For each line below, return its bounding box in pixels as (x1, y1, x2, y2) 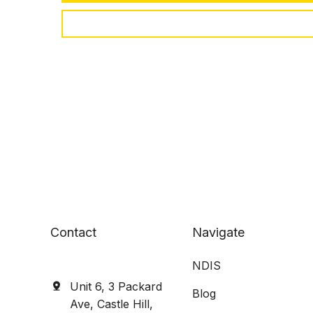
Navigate (192, 225, 245, 240)
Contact (50, 225, 96, 240)
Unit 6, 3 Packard (69, 279, 162, 293)
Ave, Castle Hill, (69, 297, 153, 311)
